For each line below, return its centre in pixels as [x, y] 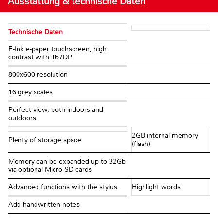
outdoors [22, 118]
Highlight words [156, 187]
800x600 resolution [38, 75]
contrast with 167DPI [41, 57]
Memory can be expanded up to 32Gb [67, 162]
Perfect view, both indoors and [56, 110]
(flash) [141, 144]
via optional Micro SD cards [50, 170]
